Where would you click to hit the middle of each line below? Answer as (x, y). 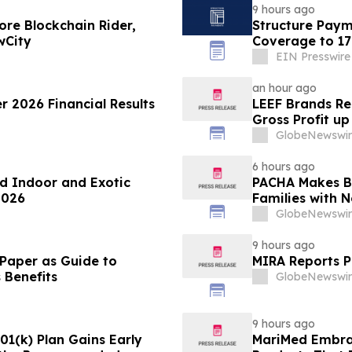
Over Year (284, 136)
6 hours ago (283, 167)
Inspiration (288, 214)
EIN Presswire (313, 57)
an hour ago (284, 88)
